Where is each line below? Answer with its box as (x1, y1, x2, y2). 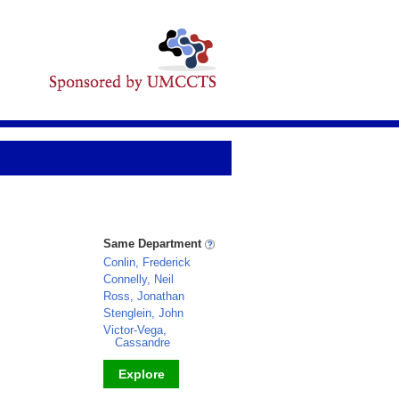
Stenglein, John (103, 306, 183, 320)
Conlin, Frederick (103, 256, 191, 269)
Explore (118, 367, 165, 381)
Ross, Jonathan (103, 289, 184, 303)
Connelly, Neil (103, 273, 174, 286)
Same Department (103, 237, 205, 250)
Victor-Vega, (103, 323, 167, 337)
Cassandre (115, 336, 170, 349)
